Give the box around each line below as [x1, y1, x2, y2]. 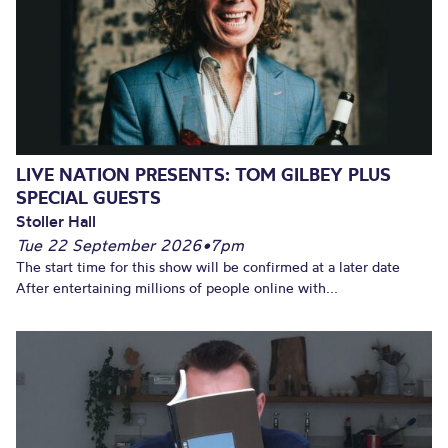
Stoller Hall [16, 211, 96, 232]
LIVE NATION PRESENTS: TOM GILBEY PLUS [16, 163, 391, 187]
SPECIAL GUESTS [16, 186, 161, 210]
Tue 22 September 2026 [16, 235, 202, 256]
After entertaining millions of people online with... [16, 279, 338, 298]
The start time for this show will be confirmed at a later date [16, 258, 400, 277]
